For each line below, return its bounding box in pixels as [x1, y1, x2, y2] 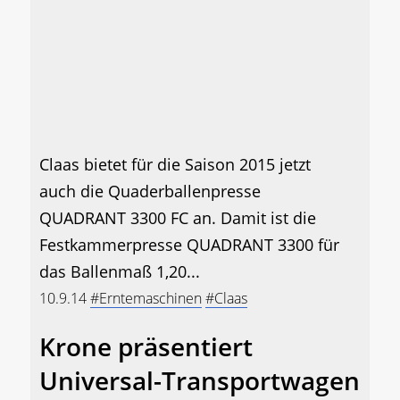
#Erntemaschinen [90, 288, 202, 309]
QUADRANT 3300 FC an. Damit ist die [39, 207, 316, 229]
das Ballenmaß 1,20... [39, 261, 200, 283]
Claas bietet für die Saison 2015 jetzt [39, 154, 311, 176]
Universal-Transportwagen [39, 363, 360, 398]
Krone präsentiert [39, 329, 253, 364]
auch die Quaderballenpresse [39, 180, 261, 203]
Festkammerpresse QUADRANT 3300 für [39, 234, 339, 256]
